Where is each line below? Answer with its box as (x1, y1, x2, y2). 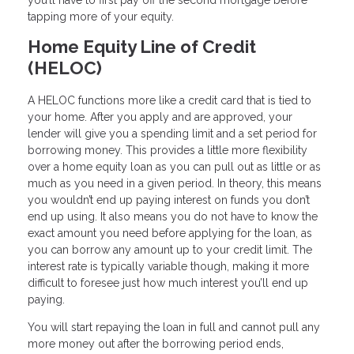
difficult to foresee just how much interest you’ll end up (28, 276, 308, 289)
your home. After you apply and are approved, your (28, 110, 292, 123)
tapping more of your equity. (28, 9, 174, 23)
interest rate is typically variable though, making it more (28, 259, 309, 273)
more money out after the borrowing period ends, (28, 337, 284, 350)
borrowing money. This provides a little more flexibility (28, 143, 307, 156)
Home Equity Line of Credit (28, 36, 256, 57)
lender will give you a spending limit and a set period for (28, 126, 317, 140)
